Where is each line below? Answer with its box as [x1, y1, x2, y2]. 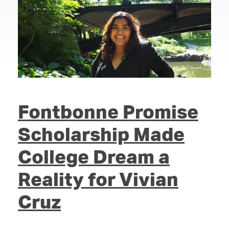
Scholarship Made [18, 122, 185, 146]
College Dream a [18, 145, 170, 169]
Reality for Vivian [18, 167, 178, 191]
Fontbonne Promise [18, 100, 198, 124]
